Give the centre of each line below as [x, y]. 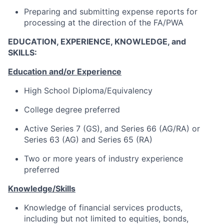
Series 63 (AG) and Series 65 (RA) [88, 139]
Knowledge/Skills [42, 188]
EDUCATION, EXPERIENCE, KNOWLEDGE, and [97, 41]
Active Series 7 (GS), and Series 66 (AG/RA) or [112, 128]
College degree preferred [72, 109]
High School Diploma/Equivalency [88, 90]
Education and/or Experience [65, 71]
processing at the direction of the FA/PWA [104, 22]
